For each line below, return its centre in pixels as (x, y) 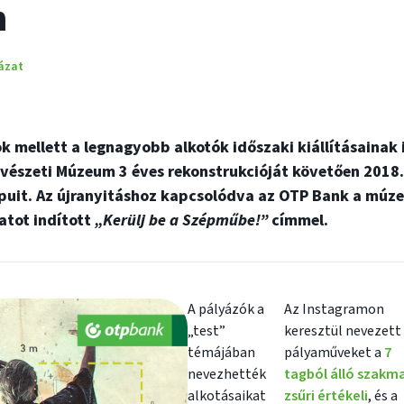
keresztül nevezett (343, 331)
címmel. (300, 220)
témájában (221, 353)
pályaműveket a (334, 353)
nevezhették (227, 374)
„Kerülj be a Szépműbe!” (183, 220)
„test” (207, 331)
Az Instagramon (334, 309)
